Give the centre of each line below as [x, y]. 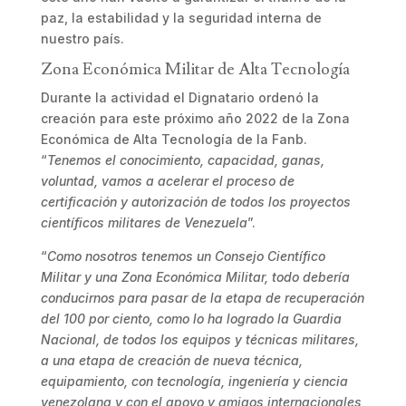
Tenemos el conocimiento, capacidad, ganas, [185, 160]
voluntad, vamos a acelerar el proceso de [167, 181]
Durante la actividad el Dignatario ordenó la [179, 97]
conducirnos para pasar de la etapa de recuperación [202, 298]
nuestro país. [82, 39]
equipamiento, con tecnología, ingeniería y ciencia [194, 381]
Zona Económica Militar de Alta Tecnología [195, 69]
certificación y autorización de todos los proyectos [195, 202]
